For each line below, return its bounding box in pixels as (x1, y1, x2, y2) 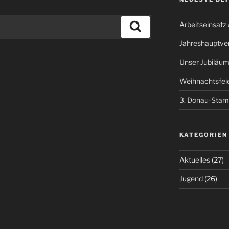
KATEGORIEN (179, 131, 227, 139)
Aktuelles (179, 155, 210, 165)
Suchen (141, 21, 172, 31)
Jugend (179, 174, 203, 184)
